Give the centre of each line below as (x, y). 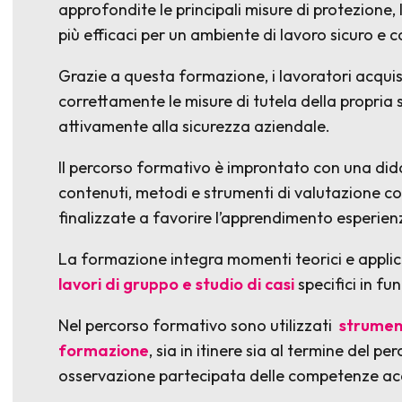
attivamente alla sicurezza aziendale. (195, 126)
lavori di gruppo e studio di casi (177, 284)
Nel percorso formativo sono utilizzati (199, 325)
